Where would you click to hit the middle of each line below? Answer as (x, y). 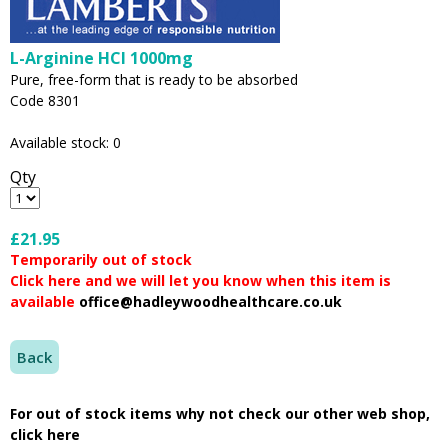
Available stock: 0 (65, 142)
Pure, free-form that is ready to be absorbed (154, 79)
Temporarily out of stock (101, 259)
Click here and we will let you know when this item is (200, 280)
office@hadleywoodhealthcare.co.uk (210, 301)
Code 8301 (45, 100)
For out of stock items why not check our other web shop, (220, 413)
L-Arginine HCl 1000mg (101, 58)
